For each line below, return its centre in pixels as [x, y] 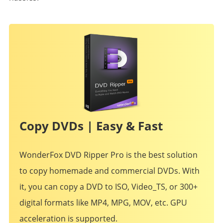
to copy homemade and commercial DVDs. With [109, 171]
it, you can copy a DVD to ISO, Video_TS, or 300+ [108, 187]
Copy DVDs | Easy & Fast [91, 126]
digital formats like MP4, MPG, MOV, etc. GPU [103, 203]
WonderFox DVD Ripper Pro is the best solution [108, 155]
